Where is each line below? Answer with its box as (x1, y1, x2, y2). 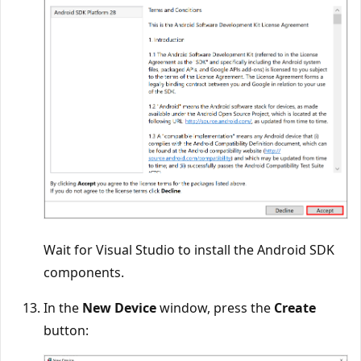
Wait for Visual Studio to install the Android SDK (44, 241, 334, 259)
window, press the (156, 299, 274, 317)
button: (44, 322, 89, 340)
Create (274, 299, 316, 317)
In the (44, 299, 82, 317)
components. (44, 263, 124, 282)
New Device (82, 299, 156, 317)
